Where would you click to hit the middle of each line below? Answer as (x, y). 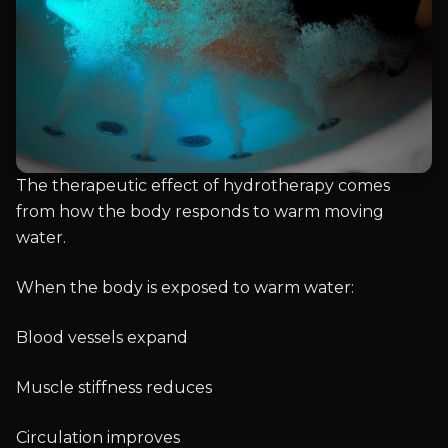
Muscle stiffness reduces (114, 388)
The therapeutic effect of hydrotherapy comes (203, 186)
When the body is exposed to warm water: (185, 288)
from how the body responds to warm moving (200, 212)
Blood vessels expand (102, 338)
